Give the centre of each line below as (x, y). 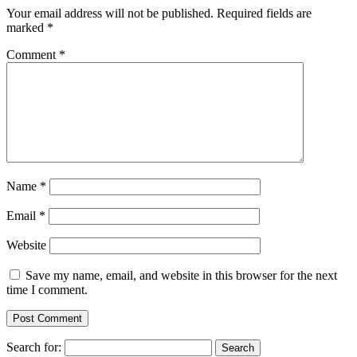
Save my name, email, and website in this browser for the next (181, 276)
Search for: (34, 347)
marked (27, 28)
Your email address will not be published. (110, 14)
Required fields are (264, 14)
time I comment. (47, 290)
